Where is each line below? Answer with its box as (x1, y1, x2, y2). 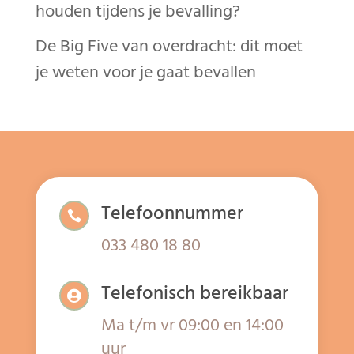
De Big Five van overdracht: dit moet (35, 32, 303, 60)
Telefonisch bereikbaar (100, 277, 288, 308)
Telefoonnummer (100, 197, 243, 228)
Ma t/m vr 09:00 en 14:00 (100, 310, 284, 339)
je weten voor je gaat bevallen (35, 58, 256, 86)
